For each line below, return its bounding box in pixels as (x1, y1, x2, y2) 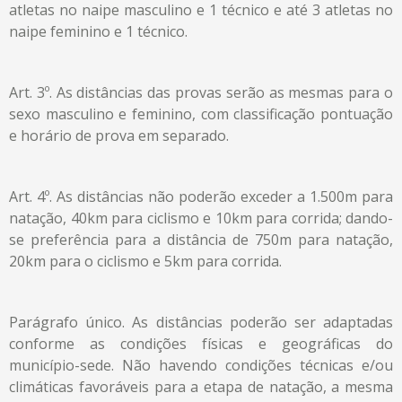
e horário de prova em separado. (9, 125, 229, 145)
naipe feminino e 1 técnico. (9, 21, 188, 41)
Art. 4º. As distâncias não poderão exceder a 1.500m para (9, 186, 393, 206)
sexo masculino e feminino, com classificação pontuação (9, 103, 393, 124)
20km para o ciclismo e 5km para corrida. (9, 250, 282, 271)
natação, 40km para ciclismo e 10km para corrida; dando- (9, 207, 393, 228)
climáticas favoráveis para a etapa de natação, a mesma (9, 376, 393, 397)
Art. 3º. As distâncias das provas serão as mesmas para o (9, 82, 393, 102)
